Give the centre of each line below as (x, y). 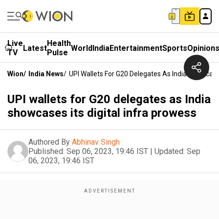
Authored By (49, 142)
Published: (46, 151)
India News (46, 74)
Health (59, 43)
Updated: (170, 151)
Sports (175, 48)
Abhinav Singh (96, 142)
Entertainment (136, 48)
